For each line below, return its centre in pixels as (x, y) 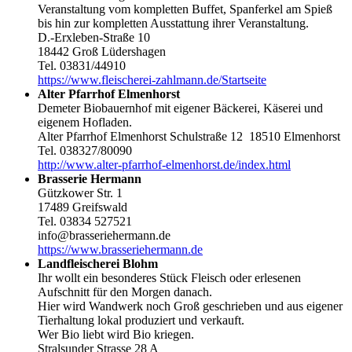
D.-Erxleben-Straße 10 (94, 38)
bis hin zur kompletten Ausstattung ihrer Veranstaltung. (173, 24)
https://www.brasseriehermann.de (120, 250)
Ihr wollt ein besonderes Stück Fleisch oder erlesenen (169, 278)
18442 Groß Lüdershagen (102, 52)
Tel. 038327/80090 (85, 151)
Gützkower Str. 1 (80, 193)
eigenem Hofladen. (85, 123)
